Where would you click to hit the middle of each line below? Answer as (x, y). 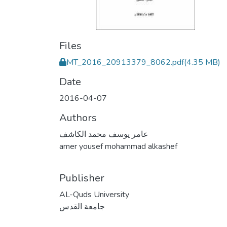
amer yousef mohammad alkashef (118, 146)
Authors (78, 118)
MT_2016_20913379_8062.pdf (125, 62)
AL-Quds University (94, 195)
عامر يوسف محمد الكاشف (104, 134)
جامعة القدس (82, 207)
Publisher (82, 178)
